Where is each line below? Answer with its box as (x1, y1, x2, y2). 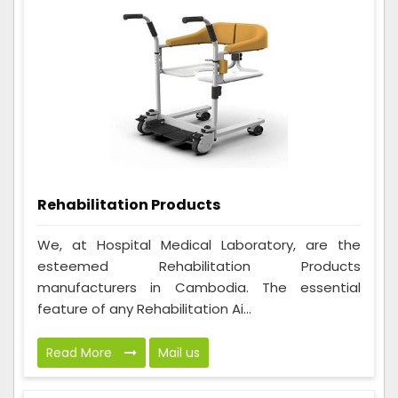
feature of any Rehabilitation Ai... (37, 298, 251, 318)
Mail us (158, 343, 200, 362)
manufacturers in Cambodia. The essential (37, 277, 361, 297)
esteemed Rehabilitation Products (37, 256, 361, 275)
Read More (46, 343, 115, 362)
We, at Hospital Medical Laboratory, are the (37, 235, 361, 254)
